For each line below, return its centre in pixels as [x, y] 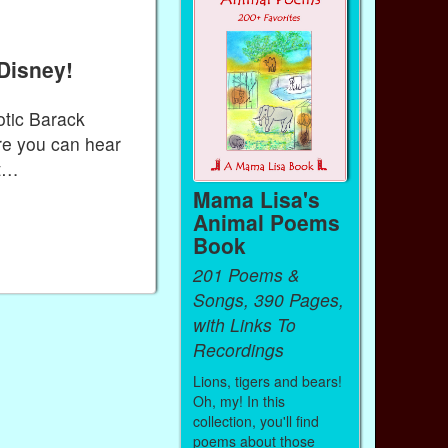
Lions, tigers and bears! [267, 380]
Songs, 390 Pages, [268, 300]
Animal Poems [266, 221]
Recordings [238, 350]
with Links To [244, 325]
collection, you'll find [255, 420]
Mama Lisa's [256, 198]
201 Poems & [246, 275]
